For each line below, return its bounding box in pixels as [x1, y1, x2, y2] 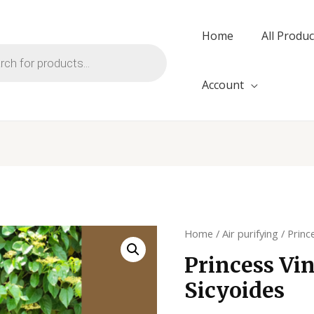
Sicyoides [184, 277, 285, 304]
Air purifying [222, 226, 279, 241]
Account [202, 77, 244, 93]
